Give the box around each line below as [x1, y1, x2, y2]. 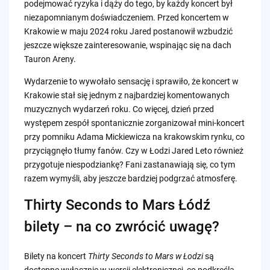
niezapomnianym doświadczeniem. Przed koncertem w [24, 12, 229, 22]
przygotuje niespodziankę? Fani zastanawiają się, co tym [24, 159, 235, 169]
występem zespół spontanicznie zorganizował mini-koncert [24, 118, 245, 128]
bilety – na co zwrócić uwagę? [24, 218, 219, 235]
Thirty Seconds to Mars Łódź [24, 196, 210, 213]
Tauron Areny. [24, 54, 76, 64]
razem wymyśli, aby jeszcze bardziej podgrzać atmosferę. [24, 173, 237, 183]
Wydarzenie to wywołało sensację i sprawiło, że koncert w [24, 76, 239, 86]
